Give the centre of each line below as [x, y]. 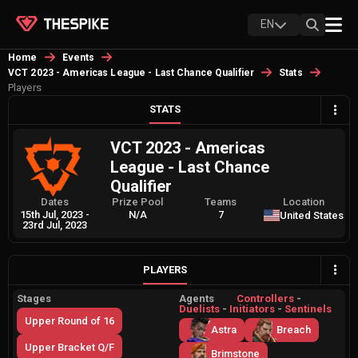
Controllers [265, 298]
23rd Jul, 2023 [54, 225]
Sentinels [308, 308]
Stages [34, 298]
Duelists [199, 308]
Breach [294, 330]
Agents [197, 298]
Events [78, 58]
